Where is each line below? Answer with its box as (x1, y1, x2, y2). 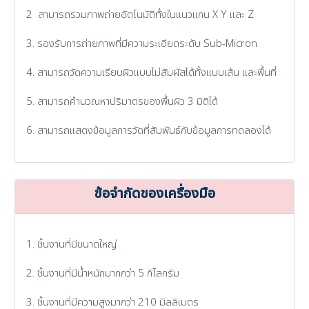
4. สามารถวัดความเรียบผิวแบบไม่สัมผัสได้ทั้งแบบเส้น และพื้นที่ (26, 65, 277, 81)
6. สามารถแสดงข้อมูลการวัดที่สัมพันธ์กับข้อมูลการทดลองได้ (26, 123, 272, 139)
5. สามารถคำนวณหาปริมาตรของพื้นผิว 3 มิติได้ (26, 94, 219, 110)
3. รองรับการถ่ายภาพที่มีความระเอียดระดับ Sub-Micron (26, 36, 258, 52)
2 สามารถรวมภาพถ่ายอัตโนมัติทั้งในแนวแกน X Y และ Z (26, 7, 255, 23)
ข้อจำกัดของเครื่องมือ (94, 183, 215, 205)
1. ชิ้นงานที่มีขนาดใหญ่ (26, 237, 117, 253)
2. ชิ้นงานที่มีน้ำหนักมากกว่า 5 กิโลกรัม (26, 266, 180, 282)
